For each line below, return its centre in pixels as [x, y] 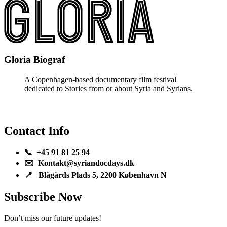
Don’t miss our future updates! [53, 218]
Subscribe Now [43, 196]
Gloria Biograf [34, 60]
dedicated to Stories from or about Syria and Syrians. [108, 89]
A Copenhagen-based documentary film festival [100, 80]
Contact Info [37, 130]
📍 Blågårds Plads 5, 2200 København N [96, 175]
